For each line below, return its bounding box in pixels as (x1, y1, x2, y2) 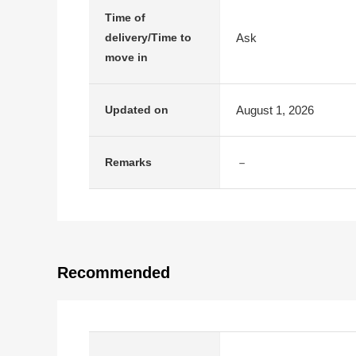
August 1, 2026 (236, 103, 314, 117)
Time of (105, 11, 145, 24)
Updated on (105, 103, 168, 116)
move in (105, 51, 148, 64)
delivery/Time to (105, 31, 192, 44)
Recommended (57, 264, 170, 281)
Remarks (105, 156, 152, 168)
